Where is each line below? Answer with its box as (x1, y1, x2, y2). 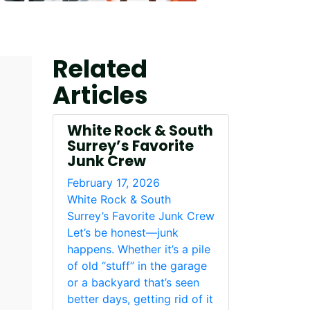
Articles (53, 78, 148, 112)
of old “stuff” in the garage (67, 259, 207, 273)
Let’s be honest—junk (67, 226, 179, 239)
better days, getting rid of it (67, 292, 213, 306)
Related (53, 52, 147, 86)
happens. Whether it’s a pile (67, 242, 210, 256)
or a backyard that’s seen (67, 275, 199, 289)
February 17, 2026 (67, 176, 160, 190)
